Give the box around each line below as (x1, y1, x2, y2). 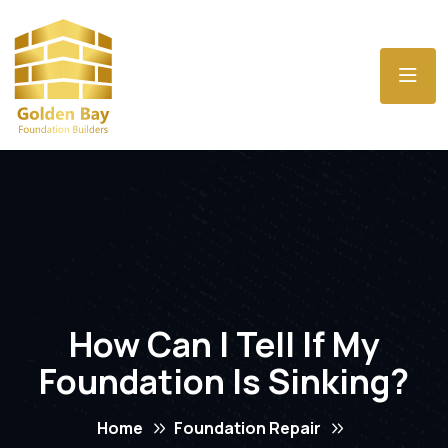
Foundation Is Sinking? (39, 357, 409, 404)
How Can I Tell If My (68, 320, 380, 367)
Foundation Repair (173, 416, 321, 439)
